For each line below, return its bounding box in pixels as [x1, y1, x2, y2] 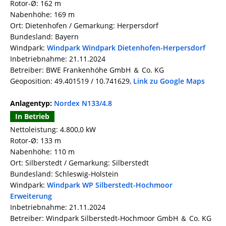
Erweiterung [10, 191, 52, 201]
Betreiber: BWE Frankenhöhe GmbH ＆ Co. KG [10, 65, 164, 75]
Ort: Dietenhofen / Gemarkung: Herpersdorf [10, 21, 158, 31]
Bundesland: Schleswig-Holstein [10, 169, 119, 179]
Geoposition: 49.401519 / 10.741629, [10, 76, 133, 86]
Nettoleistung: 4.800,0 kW [10, 125, 96, 135]
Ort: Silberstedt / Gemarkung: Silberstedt [10, 158, 149, 168]
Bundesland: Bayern [10, 32, 79, 42]
